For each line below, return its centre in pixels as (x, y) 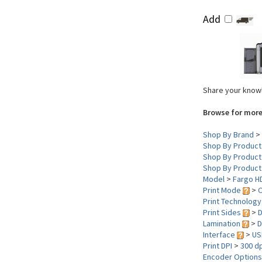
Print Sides (223, 212)
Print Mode (223, 190)
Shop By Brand (228, 135)
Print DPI (218, 246)
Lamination (223, 223)
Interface (220, 235)
